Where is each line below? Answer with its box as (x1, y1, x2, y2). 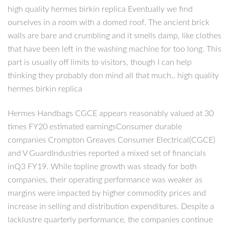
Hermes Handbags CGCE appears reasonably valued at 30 (8, 109, 214, 118)
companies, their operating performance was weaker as (8, 176, 202, 185)
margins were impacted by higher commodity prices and (8, 189, 206, 198)
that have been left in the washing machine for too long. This (8, 44, 221, 53)
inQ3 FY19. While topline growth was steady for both (8, 163, 197, 171)
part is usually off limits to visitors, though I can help (8, 58, 192, 66)
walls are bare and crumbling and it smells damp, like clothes (8, 31, 221, 40)
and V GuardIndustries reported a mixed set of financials (8, 149, 206, 158)
